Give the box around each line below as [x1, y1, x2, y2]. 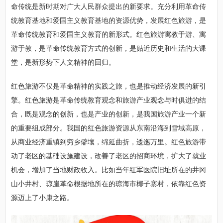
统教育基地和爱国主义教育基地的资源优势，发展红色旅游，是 [11, 17, 207, 25]
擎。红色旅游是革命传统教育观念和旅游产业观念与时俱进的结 [11, 97, 207, 105]
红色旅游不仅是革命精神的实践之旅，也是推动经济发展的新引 [11, 83, 207, 91]
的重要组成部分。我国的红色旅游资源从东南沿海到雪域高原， [11, 124, 207, 132]
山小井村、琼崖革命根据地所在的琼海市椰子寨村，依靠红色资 [11, 180, 207, 188]
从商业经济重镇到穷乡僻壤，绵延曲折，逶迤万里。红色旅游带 [11, 138, 207, 146]
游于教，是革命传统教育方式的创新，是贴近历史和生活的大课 [11, 45, 207, 53]
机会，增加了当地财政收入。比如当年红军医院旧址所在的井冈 [11, 166, 207, 174]
